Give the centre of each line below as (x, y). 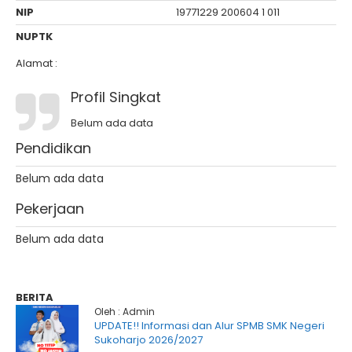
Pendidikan (53, 148)
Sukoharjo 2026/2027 (148, 340)
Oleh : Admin (125, 312)
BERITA (35, 297)
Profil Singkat (116, 97)
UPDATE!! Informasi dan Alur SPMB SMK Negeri (209, 326)
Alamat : (37, 63)
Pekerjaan (50, 209)
